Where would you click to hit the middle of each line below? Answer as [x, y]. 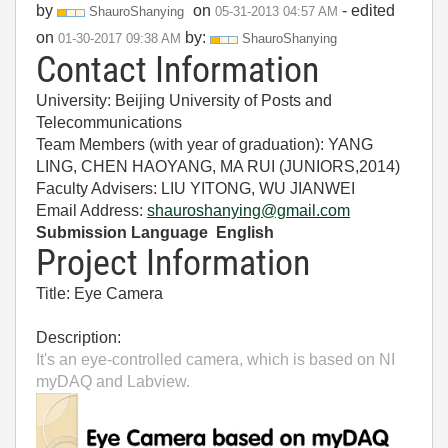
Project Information [173, 263]
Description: [78, 337]
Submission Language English [155, 232]
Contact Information [177, 70]
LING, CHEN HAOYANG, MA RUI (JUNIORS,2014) [218, 166]
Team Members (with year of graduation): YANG [204, 144]
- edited [368, 10]
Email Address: [91, 210]
